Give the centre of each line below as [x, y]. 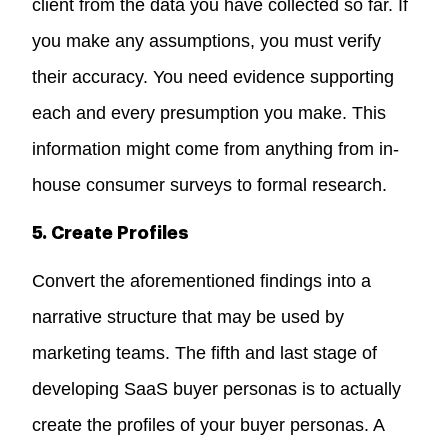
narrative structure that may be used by [188, 316]
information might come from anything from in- [216, 148]
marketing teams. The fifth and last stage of [205, 352]
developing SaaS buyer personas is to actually [217, 388]
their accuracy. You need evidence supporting [213, 76]
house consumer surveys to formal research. [210, 184]
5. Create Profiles [111, 232]
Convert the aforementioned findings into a [202, 280]
